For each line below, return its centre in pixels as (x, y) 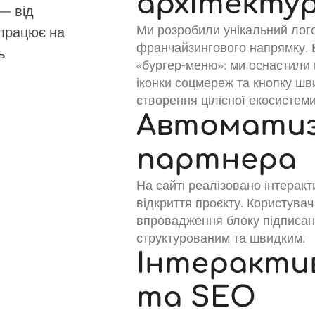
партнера (217, 160)
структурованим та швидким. (221, 238)
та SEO (196, 297)
